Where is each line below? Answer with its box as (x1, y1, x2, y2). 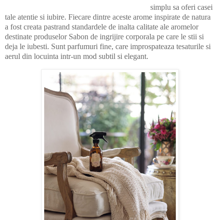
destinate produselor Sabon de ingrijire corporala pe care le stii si (5, 32, 204, 41)
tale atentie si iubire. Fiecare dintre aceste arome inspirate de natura (5, 12, 211, 21)
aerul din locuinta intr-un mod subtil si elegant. (5, 52, 150, 60)
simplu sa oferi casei (150, 2, 213, 11)
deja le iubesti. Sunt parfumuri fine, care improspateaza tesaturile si (5, 42, 211, 51)
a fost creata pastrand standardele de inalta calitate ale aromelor (5, 22, 198, 31)
